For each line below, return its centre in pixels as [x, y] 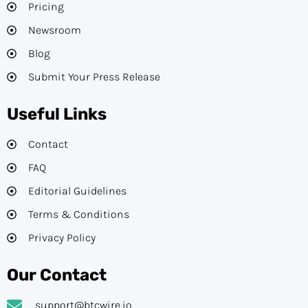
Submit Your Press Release [94, 77]
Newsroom [54, 30]
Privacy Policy [62, 238]
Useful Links [57, 114]
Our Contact [57, 275]
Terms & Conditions [78, 214]
